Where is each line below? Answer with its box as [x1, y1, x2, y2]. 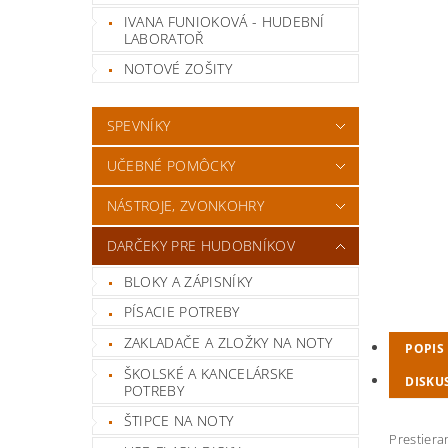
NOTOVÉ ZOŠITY [123, 59, 232, 79]
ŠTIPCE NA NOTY [123, 411, 234, 431]
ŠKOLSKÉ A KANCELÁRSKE [123, 363, 295, 383]
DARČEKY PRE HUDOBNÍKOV [106, 235, 295, 255]
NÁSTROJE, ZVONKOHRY [106, 195, 264, 215]
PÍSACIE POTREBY [123, 302, 240, 322]
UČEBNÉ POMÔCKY [106, 155, 236, 175]
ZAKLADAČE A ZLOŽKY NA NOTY [123, 332, 333, 352]
